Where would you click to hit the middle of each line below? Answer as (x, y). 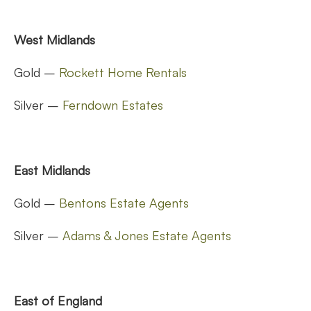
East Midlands (52, 170)
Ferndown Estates (113, 104)
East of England (58, 300)
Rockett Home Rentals (123, 72)
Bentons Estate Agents (124, 202)
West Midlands (54, 39)
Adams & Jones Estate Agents (147, 235)
